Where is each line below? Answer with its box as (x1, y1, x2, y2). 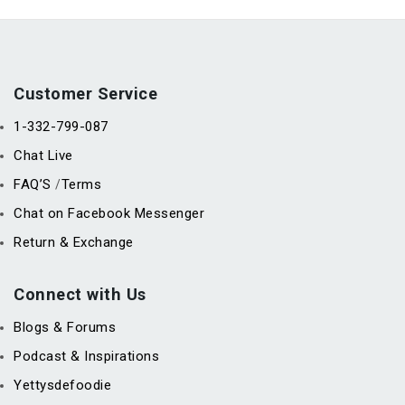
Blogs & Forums (14, 318, 116, 335)
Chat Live (14, 146, 73, 164)
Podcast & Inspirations (14, 347, 159, 364)
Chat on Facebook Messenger (14, 204, 204, 221)
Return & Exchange (14, 233, 134, 250)
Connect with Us (14, 284, 146, 304)
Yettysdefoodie (14, 376, 111, 393)
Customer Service (14, 83, 157, 103)
